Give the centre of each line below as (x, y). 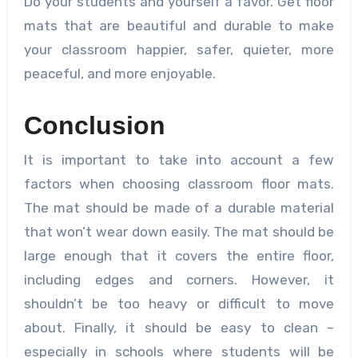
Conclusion (94, 126)
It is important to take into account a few (179, 159)
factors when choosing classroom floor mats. (179, 183)
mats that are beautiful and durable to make (179, 26)
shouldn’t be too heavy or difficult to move (179, 303)
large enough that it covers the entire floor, (179, 255)
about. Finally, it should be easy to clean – (179, 327)
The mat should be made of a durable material (179, 207)
